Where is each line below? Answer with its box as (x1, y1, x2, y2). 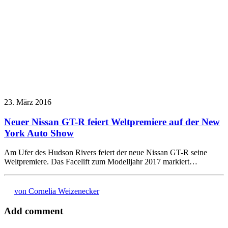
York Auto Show (4, 127, 74, 138)
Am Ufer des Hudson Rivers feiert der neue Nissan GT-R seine (4, 148, 207, 157)
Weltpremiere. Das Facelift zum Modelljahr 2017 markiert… (4, 157, 197, 166)
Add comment (4, 206, 63, 217)
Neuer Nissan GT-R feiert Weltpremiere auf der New (4, 116, 220, 127)
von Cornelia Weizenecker (14, 187, 99, 196)
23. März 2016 (4, 97, 51, 106)
